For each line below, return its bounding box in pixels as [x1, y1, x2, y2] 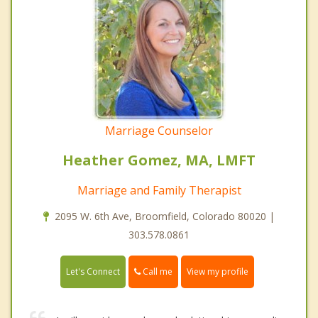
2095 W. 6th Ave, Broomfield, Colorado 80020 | [55, 209, 275, 224]
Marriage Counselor [105, 123, 213, 139]
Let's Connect [66, 265, 120, 278]
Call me [141, 265, 172, 278]
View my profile [187, 265, 248, 278]
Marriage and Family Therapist [77, 182, 241, 199]
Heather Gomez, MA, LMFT [62, 150, 256, 170]
